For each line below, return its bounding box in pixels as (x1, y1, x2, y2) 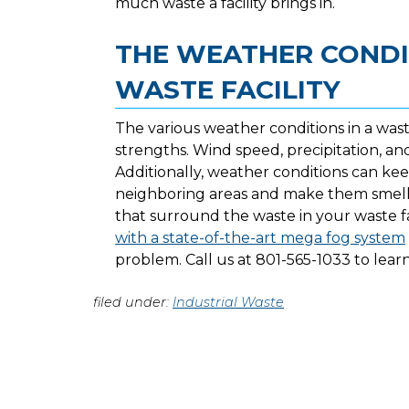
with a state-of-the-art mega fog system (115, 229, 405, 247)
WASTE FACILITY (115, 73, 341, 105)
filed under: (93, 294, 173, 311)
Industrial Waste (173, 294, 284, 311)
